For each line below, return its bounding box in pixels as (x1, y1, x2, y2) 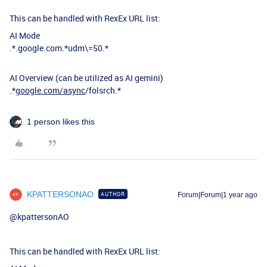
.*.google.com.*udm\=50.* (10, 42, 108, 54)
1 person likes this (27, 117, 95, 126)
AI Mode (10, 30, 40, 41)
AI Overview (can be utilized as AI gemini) (10, 72, 163, 83)
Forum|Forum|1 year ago (178, 191, 257, 199)
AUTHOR (101, 190, 125, 198)
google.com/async (15, 85, 85, 96)
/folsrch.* (85, 85, 121, 96)
